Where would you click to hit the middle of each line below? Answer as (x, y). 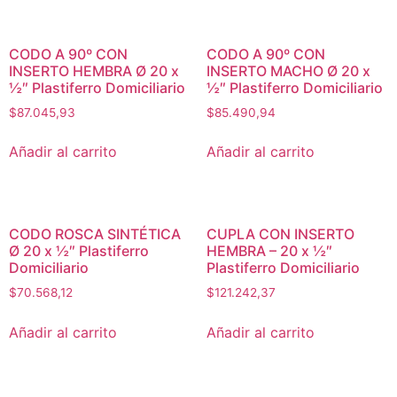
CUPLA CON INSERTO (280, 234)
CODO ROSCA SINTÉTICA (95, 234)
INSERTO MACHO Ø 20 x (288, 70)
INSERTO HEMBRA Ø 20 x (94, 70)
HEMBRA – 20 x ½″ (269, 251)
